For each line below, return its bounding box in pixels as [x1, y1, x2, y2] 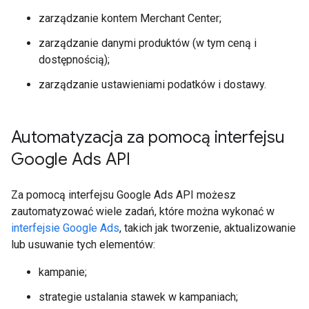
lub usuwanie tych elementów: [11, 238, 155, 251]
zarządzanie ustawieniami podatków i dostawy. [39, 78, 266, 91]
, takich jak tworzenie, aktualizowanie [119, 221, 296, 235]
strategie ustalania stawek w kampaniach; [39, 290, 238, 303]
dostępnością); [39, 53, 110, 66]
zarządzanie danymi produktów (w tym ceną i [39, 37, 257, 50]
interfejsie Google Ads [11, 221, 119, 235]
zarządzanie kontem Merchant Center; [39, 12, 221, 25]
